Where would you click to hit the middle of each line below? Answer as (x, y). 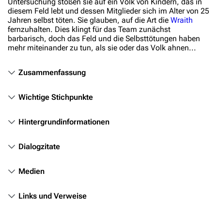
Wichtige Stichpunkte (56, 97)
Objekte (64, 139)
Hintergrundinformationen (64, 122)
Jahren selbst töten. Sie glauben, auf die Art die (89, 20)
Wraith (182, 20)
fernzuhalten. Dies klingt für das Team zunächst (89, 30)
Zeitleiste (66, 156)
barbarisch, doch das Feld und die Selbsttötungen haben (104, 39)
